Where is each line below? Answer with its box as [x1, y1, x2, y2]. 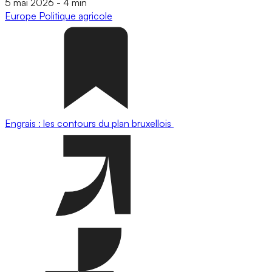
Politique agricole [39, 9, 112, 22]
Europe [5, 9, 39, 22]
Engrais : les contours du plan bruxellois [5, 117, 174, 129]
